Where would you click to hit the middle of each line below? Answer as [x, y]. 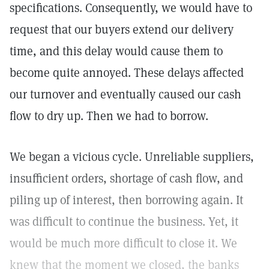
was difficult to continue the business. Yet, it [124, 222]
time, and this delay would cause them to [116, 51]
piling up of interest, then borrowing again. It [126, 200]
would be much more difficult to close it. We [123, 243]
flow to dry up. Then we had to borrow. [109, 116]
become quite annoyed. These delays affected [127, 73]
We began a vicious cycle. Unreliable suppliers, [132, 157]
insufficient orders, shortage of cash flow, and [126, 178]
